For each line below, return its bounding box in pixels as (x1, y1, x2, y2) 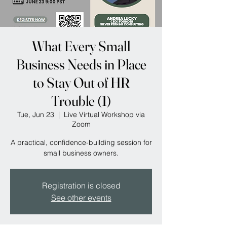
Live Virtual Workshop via (64, 110, 145, 119)
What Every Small (32, 37, 130, 55)
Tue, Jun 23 (17, 110, 54, 119)
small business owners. (44, 148, 119, 158)
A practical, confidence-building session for (10, 138, 152, 147)
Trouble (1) (51, 92, 111, 109)
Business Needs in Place (16, 56, 146, 73)
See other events (51, 193, 111, 203)
